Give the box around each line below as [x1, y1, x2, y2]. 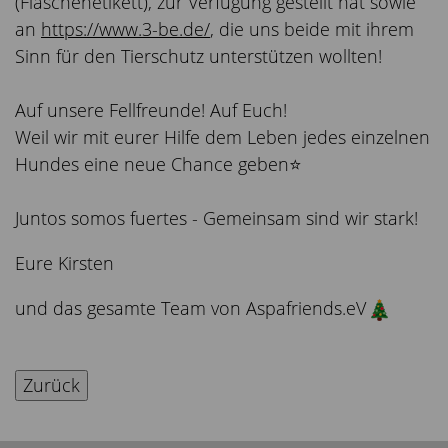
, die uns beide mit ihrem [210, 17, 414, 42]
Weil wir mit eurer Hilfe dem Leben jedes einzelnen [15, 125, 430, 150]
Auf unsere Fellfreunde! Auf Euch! [15, 98, 287, 123]
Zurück [23, 373, 80, 398]
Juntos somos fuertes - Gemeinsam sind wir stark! [15, 206, 418, 231]
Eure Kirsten [15, 251, 119, 276]
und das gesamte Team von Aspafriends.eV [15, 296, 371, 321]
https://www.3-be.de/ [41, 17, 210, 42]
